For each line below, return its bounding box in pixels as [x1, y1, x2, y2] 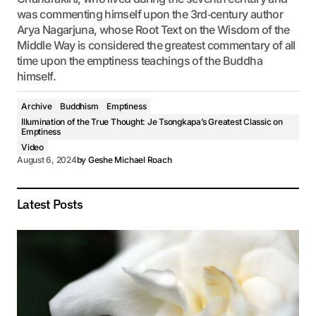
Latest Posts [17, 195, 83, 212]
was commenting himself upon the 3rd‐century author [17, 7, 283, 21]
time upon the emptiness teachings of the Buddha [17, 54, 262, 68]
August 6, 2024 [17, 154, 77, 165]
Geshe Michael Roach [87, 154, 172, 165]
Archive [21, 101, 52, 111]
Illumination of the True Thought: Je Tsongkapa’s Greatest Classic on [21, 116, 283, 127]
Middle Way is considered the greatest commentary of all [17, 38, 296, 52]
